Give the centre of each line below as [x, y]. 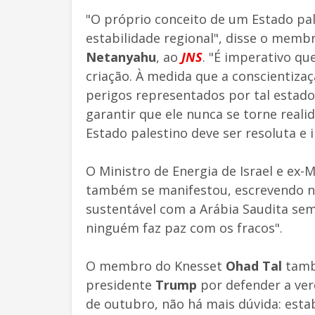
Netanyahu [121, 57]
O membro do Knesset [156, 265]
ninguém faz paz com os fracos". [184, 227]
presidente [121, 284]
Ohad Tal [256, 265]
